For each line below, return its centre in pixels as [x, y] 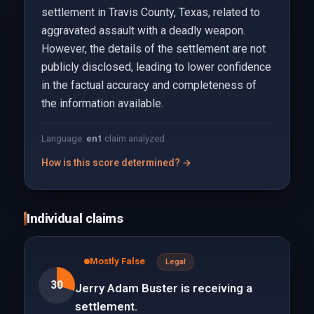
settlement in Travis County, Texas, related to [150, 12]
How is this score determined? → [116, 163]
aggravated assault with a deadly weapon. [143, 30]
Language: [63, 138]
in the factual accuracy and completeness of [149, 85]
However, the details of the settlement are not [153, 49]
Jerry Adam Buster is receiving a [163, 288]
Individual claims [75, 218]
